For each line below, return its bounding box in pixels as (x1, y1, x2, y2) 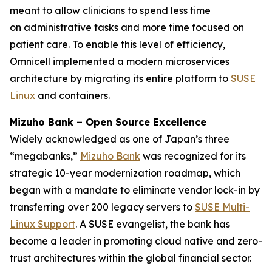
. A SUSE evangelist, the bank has (75, 218, 230, 230)
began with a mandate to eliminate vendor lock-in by (10, 184, 260, 196)
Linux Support (10, 218, 75, 230)
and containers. (35, 89, 110, 101)
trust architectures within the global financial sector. (10, 252, 251, 264)
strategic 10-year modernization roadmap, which (10, 167, 240, 179)
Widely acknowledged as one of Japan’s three (10, 133, 229, 145)
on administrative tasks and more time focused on (10, 21, 244, 33)
